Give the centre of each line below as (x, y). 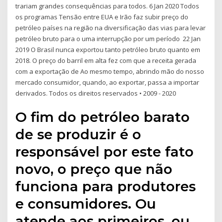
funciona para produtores (106, 187)
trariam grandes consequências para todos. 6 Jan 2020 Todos (108, 6)
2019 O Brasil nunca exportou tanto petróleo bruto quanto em (108, 49)
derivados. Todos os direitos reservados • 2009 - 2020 (96, 93)
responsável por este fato (105, 152)
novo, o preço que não (94, 169)
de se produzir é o (79, 135)
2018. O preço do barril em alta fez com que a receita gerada (106, 60)
